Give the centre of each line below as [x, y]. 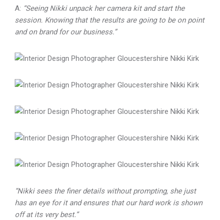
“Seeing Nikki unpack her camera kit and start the [104, 8]
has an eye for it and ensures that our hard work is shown [109, 203]
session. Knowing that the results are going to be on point [110, 20]
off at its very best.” [46, 215]
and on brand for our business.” [66, 32]
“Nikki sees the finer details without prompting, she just [105, 191]
